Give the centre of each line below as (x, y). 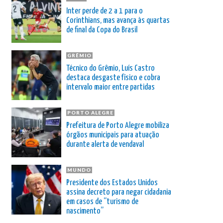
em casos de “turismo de (102, 202)
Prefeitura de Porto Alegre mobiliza (118, 125)
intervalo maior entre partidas (111, 87)
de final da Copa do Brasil (102, 30)
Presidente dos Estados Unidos (112, 183)
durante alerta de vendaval (105, 144)
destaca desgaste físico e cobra (113, 78)
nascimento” (85, 211)
